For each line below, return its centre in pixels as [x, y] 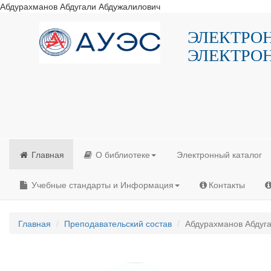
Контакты [227, 184]
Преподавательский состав [118, 223]
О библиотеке [122, 154]
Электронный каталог [219, 154]
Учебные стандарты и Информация [101, 184]
